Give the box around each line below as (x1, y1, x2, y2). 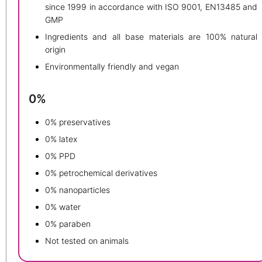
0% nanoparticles (45, 185, 110, 195)
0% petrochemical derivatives (45, 168, 157, 178)
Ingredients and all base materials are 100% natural (45, 31, 258, 42)
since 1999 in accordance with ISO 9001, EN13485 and (45, 1, 258, 12)
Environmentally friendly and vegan (45, 61, 179, 71)
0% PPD (45, 151, 75, 161)
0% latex (45, 134, 77, 144)
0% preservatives (45, 117, 111, 127)
